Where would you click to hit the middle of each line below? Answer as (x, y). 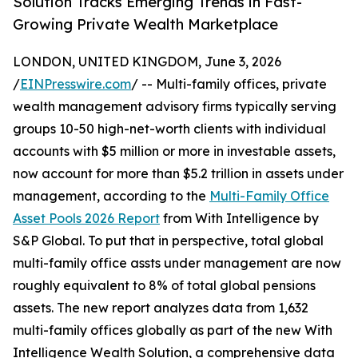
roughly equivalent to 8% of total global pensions (164, 286)
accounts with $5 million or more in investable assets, (174, 151)
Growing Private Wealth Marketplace (145, 24)
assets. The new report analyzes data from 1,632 (161, 308)
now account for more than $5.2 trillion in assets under (178, 174)
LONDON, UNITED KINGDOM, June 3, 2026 (147, 62)
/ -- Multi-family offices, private (229, 84)
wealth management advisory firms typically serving (175, 107)
